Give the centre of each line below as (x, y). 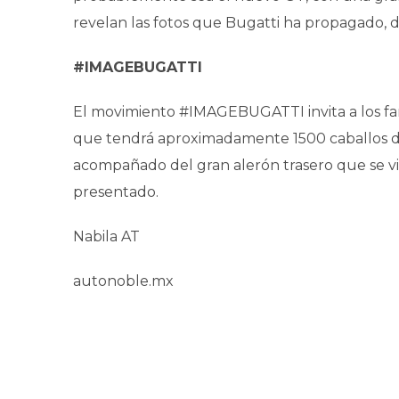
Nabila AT (106, 236)
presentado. (116, 192)
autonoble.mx (125, 281)
